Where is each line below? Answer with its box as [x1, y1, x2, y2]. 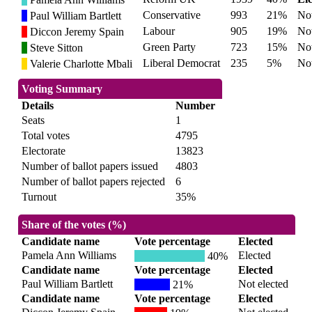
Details [21, 100, 54, 112]
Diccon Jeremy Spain [26, 26, 124, 38]
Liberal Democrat [142, 57, 220, 70]
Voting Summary [21, 83, 102, 95]
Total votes [21, 130, 70, 142]
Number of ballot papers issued [21, 160, 158, 173]
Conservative [142, 9, 201, 22]
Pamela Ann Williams [21, 249, 116, 262]
